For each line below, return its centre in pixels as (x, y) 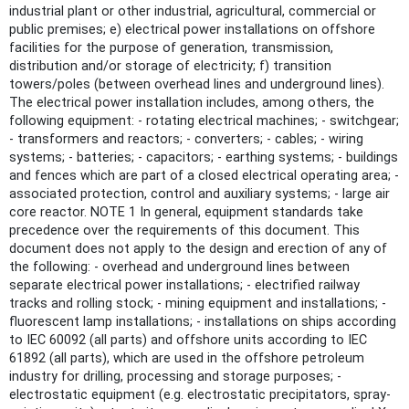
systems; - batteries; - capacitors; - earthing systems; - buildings (204, 157)
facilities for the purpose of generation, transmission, (171, 47)
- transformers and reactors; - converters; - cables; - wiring (186, 139)
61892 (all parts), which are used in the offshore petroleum (187, 358)
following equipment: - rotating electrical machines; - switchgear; (204, 121)
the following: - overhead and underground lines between (179, 267)
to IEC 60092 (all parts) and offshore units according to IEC (188, 340)
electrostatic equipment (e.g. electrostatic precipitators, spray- (200, 394)
